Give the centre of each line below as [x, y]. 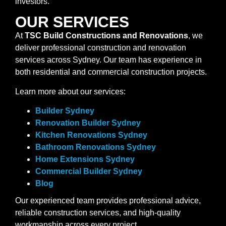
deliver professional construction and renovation [101, 48]
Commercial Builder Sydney [89, 172]
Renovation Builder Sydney [88, 123]
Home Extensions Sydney [85, 159]
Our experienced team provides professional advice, [108, 201]
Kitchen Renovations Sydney [91, 135]
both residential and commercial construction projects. [111, 72]
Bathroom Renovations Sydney [96, 147]
